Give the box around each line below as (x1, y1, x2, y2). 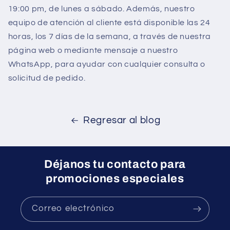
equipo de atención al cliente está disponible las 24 (8, 18, 210, 27)
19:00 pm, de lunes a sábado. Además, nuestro (8, 4, 195, 13)
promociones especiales (46, 172, 184, 185)
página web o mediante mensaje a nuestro (8, 46, 178, 54)
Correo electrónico (32, 204, 114, 214)
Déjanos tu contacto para (44, 158, 186, 170)
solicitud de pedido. (8, 73, 86, 82)
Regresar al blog (83, 116, 161, 126)
